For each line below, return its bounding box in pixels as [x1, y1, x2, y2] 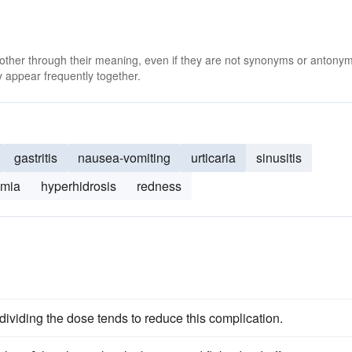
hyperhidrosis [41, 177, 116, 195]
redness [137, 177, 181, 195]
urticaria [191, 148, 236, 167]
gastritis [14, 148, 57, 167]
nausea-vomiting [78, 148, 170, 167]
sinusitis [256, 148, 302, 167]
